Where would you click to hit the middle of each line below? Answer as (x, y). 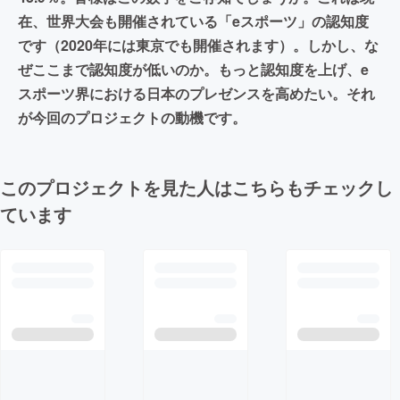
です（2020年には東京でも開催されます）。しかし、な (198, 45)
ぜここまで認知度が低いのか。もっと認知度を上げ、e (193, 69)
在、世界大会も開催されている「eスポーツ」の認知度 (193, 21)
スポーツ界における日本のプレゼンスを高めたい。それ (196, 93)
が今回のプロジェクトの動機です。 (132, 117)
